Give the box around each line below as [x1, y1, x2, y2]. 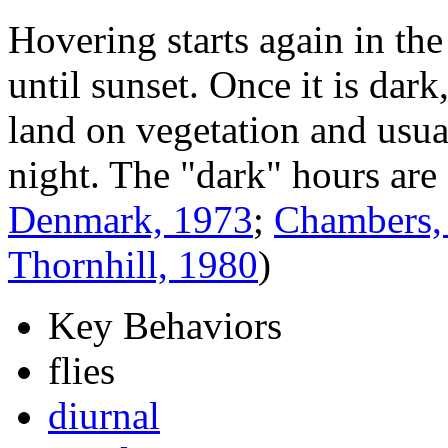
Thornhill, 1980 [8, 243, 258, 287]
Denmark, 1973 [8, 198, 253, 242]
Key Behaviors [48, 304, 282, 348]
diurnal [48, 394, 160, 438]
